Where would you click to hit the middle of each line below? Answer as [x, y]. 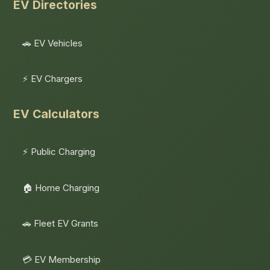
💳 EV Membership [62, 259]
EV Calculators [57, 114]
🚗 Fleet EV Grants [61, 224]
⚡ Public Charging [59, 152]
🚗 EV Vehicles [53, 43]
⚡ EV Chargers [53, 79]
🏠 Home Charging [61, 187]
